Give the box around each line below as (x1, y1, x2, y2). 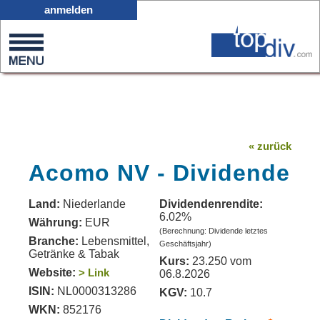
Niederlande (63, 198, 126, 210)
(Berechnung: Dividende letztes (159, 226, 268, 235)
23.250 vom (189, 255, 251, 267)
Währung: (29, 216, 85, 229)
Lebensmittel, (79, 235, 149, 247)
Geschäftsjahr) (159, 239, 211, 248)
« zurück (249, 140, 291, 152)
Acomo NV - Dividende (29, 160, 290, 186)
